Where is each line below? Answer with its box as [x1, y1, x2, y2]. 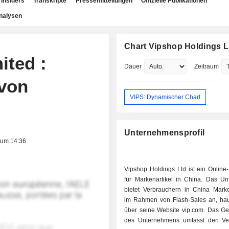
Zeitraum [194, 63, 219, 70]
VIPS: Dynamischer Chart [130, 93, 201, 101]
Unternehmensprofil [124, 128, 205, 138]
